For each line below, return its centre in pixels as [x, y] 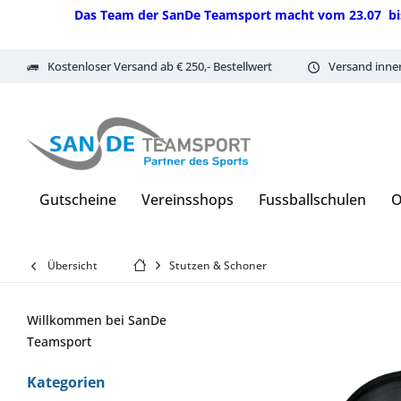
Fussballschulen [312, 200]
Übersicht [73, 265]
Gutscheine [78, 200]
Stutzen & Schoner [218, 265]
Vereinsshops [188, 200]
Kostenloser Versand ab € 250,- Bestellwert [160, 66]
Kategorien [66, 382]
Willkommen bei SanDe [97, 320]
